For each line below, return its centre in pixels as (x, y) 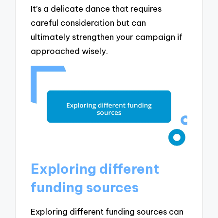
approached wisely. (70, 51)
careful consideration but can (89, 23)
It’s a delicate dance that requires (96, 9)
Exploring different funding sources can (107, 211)
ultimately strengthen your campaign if (107, 37)
